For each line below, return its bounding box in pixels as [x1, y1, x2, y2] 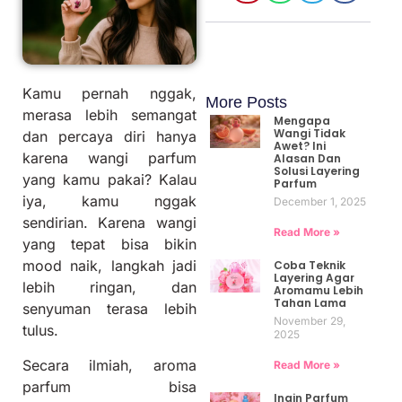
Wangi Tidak [273, 125, 345, 141]
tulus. [22, 321, 58, 340]
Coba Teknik [273, 257, 345, 273]
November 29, [273, 313, 345, 328]
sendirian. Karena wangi [22, 214, 197, 232]
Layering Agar [273, 269, 354, 285]
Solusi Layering [273, 162, 360, 179]
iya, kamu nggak [22, 192, 197, 211]
